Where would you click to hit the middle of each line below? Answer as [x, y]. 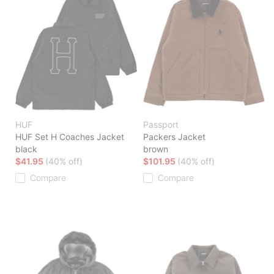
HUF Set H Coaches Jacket [70, 137]
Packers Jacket [174, 137]
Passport [161, 125]
